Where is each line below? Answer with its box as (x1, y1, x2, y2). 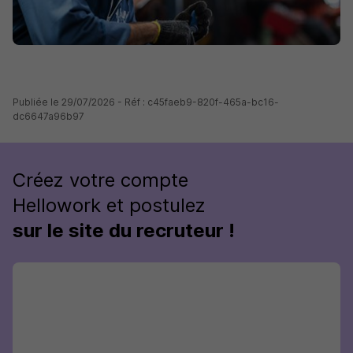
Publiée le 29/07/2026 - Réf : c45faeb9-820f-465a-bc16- (13, 96, 279, 108)
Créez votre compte (13, 169, 188, 191)
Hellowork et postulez (13, 194, 206, 217)
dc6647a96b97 (13, 110, 84, 122)
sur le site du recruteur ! (13, 219, 235, 242)
